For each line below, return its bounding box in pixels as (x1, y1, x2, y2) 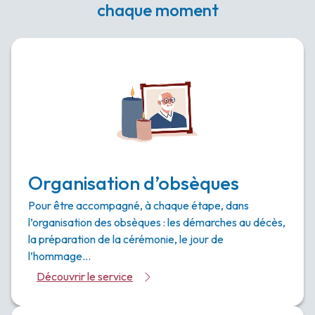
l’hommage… (28, 249, 91, 263)
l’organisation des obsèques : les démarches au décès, (28, 215, 285, 229)
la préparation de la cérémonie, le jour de (28, 232, 224, 246)
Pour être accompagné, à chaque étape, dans (28, 198, 249, 212)
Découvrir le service (37, 269, 133, 283)
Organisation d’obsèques (28, 171, 239, 195)
